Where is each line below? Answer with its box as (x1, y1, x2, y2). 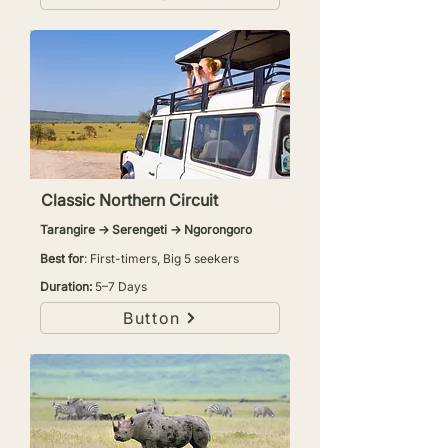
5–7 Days (95, 279, 147, 294)
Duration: (40, 279, 95, 294)
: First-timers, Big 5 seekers (84, 251, 239, 266)
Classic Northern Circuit (41, 190, 218, 210)
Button (123, 308, 181, 328)
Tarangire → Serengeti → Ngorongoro (40, 222, 252, 237)
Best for (40, 251, 84, 266)
